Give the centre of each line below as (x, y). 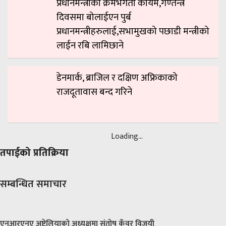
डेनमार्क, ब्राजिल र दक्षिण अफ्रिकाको (117, 78)
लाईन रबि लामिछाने (90, 45)
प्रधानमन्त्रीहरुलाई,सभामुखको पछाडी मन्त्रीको (133, 31)
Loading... (127, 136)
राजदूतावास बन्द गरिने (94, 92)
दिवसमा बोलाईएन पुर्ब (94, 17)
